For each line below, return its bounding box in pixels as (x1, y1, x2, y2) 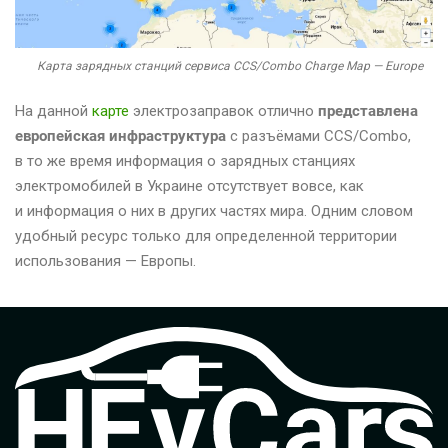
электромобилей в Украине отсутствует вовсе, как (15, 177, 364, 196)
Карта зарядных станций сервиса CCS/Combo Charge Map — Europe (37, 59, 423, 74)
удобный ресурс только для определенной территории (15, 227, 397, 246)
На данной (15, 102, 92, 121)
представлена (318, 102, 418, 121)
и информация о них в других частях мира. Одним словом (15, 202, 413, 221)
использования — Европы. (15, 252, 196, 271)
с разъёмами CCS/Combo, (226, 127, 411, 146)
